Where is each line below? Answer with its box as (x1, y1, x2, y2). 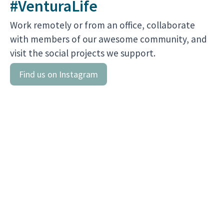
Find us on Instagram (19, 68, 98, 80)
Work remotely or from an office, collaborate (10, 19, 195, 31)
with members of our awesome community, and (10, 33, 207, 45)
